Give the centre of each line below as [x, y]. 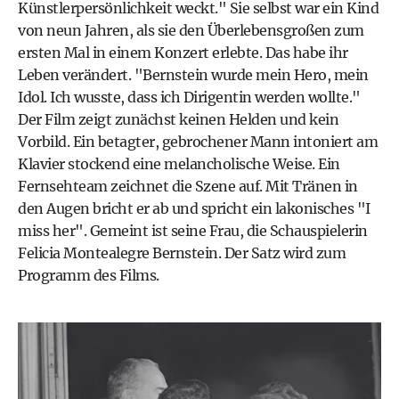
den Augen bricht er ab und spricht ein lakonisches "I [194, 208]
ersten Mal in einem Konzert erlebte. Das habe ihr [183, 52]
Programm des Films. [89, 275]
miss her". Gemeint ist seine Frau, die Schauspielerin [193, 230]
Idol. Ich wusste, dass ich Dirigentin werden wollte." [189, 97]
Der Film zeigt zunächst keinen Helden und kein [178, 119]
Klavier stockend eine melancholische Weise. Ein [179, 163]
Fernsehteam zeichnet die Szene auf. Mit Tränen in [188, 186]
